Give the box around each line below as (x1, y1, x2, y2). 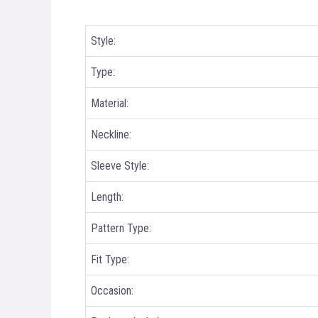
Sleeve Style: (91, 158, 149, 172)
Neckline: (91, 127, 131, 141)
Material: (91, 96, 128, 110)
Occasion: (91, 283, 133, 297)
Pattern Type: (91, 221, 151, 235)
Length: (91, 190, 124, 204)
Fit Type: (91, 252, 129, 266)
